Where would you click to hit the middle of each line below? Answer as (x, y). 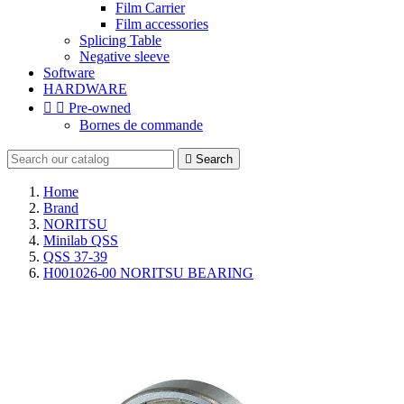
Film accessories (162, 24)
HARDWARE (85, 89)
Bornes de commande (141, 125)
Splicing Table (120, 40)
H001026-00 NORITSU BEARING (148, 273)
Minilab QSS (81, 240)
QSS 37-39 (75, 257)
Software (69, 73)
